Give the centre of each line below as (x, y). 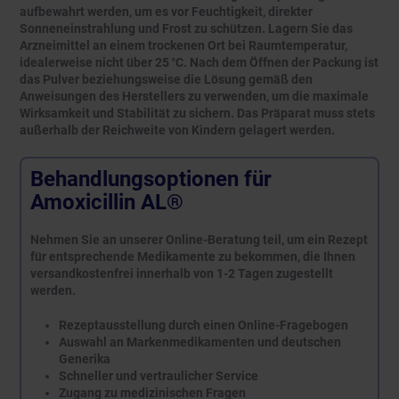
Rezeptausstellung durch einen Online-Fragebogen (203, 325)
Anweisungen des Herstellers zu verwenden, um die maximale (194, 97)
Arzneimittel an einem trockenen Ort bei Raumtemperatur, (183, 46)
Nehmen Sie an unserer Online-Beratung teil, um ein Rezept (199, 239)
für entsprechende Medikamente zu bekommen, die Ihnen (192, 256)
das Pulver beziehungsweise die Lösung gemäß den (166, 80)
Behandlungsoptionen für (151, 179)
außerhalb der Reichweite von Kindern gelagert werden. (177, 130)
